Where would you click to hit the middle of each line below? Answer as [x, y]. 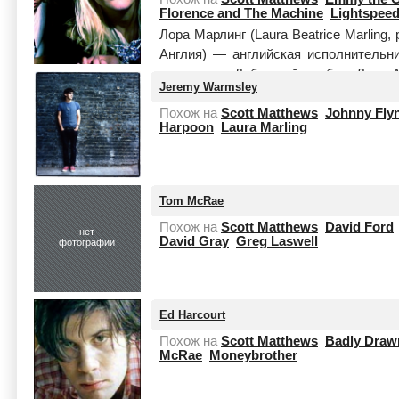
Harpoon [187, 127]
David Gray [194, 241]
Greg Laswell [277, 241]
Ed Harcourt [192, 315]
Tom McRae [191, 201]
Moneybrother [253, 355]
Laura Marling [264, 127]
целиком [186, 94]
